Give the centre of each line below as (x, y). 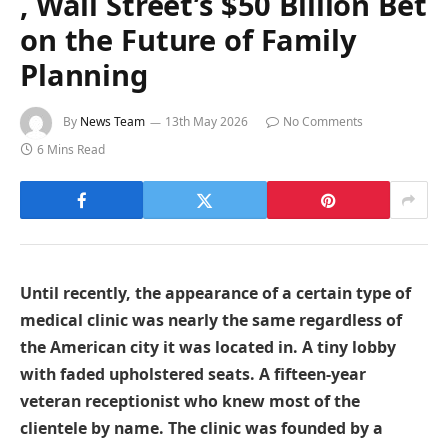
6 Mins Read (71, 150)
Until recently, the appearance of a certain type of (215, 293)
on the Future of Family (188, 40)
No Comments (323, 122)
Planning (84, 75)
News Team (112, 122)
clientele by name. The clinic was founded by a (201, 428)
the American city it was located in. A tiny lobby (208, 347)
